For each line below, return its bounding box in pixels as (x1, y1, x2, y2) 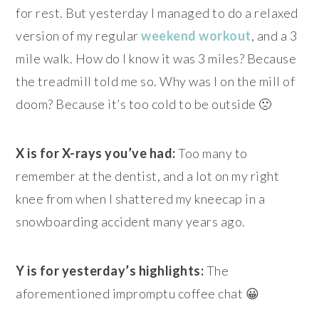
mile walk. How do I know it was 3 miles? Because (16, 50, 297, 66)
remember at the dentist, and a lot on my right (16, 167, 280, 184)
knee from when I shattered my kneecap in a (16, 190, 266, 206)
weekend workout (141, 27, 251, 43)
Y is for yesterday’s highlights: (16, 262, 204, 278)
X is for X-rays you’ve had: (16, 145, 176, 161)
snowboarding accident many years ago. (16, 213, 246, 229)
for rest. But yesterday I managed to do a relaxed (16, 4, 298, 21)
